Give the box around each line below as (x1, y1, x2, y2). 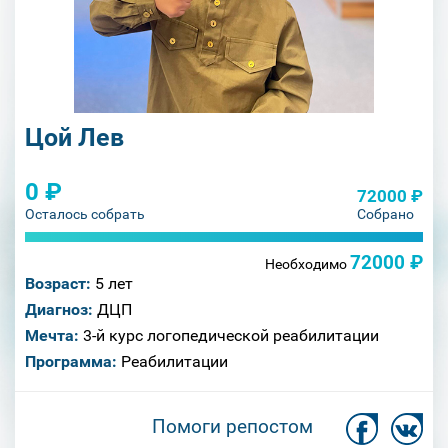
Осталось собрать (25, 206, 145, 222)
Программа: (25, 352, 117, 371)
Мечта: (25, 326, 79, 345)
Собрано (357, 206, 414, 222)
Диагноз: (25, 300, 93, 319)
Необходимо (265, 256, 347, 272)
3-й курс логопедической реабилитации (79, 326, 379, 345)
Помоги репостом (152, 415, 313, 438)
